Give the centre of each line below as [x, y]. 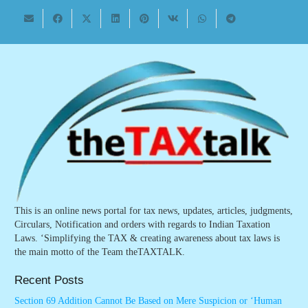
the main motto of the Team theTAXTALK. [100, 252]
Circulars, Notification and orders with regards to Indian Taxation [142, 224]
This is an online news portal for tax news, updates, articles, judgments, [154, 211]
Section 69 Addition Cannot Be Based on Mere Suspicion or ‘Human [148, 301]
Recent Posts [49, 280]
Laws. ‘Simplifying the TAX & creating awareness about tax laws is [147, 238]
